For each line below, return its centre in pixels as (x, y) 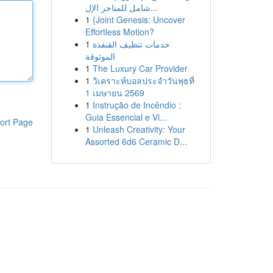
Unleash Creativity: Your (139, 129)
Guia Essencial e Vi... (126, 117)
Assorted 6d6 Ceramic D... (136, 141)
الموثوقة (100, 56)
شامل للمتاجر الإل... (154, 7)
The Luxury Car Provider (140, 68)
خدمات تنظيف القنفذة (131, 44)
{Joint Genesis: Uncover (139, 19)
